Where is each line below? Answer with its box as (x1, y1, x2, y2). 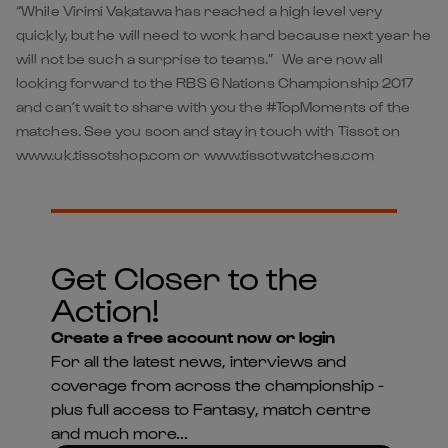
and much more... (50, 422, 188, 442)
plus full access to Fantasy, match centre (50, 398, 371, 418)
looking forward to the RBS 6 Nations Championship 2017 (16, 73, 414, 91)
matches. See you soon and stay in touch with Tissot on (16, 121, 401, 139)
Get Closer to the (50, 256, 318, 296)
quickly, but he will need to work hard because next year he (16, 25, 431, 43)
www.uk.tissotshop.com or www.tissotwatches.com (16, 145, 374, 163)
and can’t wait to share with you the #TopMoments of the (16, 97, 411, 115)
